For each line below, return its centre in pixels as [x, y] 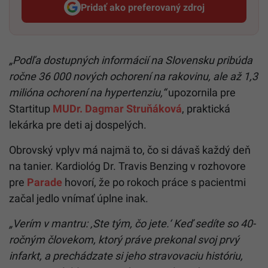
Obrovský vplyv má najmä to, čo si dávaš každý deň [130, 150]
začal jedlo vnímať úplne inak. [79, 199]
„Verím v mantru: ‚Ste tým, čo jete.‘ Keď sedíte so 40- [132, 224]
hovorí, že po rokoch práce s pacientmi [154, 182]
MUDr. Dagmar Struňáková [117, 109]
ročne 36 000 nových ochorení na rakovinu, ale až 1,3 [133, 77]
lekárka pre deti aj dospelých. [78, 125]
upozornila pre [201, 93]
